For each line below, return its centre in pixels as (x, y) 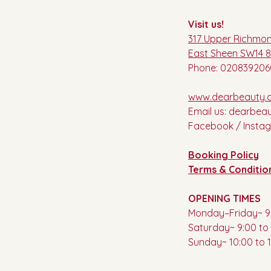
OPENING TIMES (224, 198)
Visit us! (206, 24)
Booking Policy (224, 155)
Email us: (208, 111)
